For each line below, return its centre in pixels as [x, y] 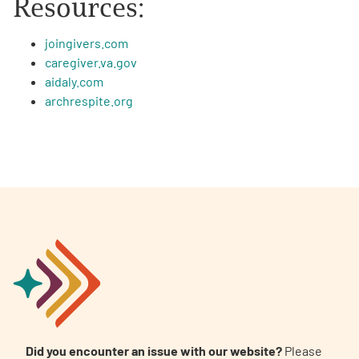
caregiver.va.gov [91, 62]
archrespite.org [89, 100]
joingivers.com [87, 42]
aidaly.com [74, 81]
